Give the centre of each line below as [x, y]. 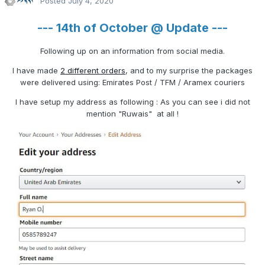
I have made [36, 71]
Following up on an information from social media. [132, 51]
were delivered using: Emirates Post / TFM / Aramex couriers [132, 83]
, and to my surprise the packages [189, 71]
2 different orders [93, 71]
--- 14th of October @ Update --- [132, 28]
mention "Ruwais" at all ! [132, 114]
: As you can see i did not [203, 102]
